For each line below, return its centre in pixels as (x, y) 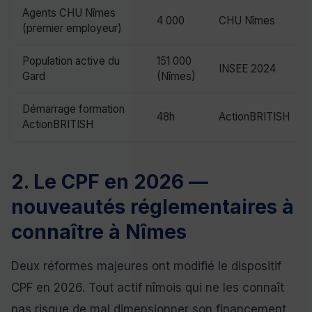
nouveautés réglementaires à (153, 207)
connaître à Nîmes (99, 232)
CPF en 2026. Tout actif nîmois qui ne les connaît (148, 288)
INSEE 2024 (247, 69)
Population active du (71, 61)
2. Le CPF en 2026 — (110, 182)
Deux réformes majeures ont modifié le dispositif (146, 266)
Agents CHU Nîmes (69, 13)
